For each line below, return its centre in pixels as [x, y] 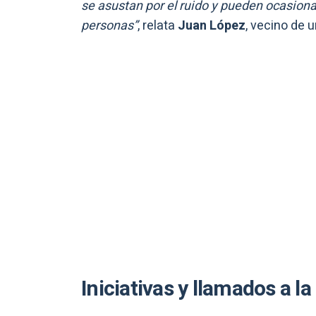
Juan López [210, 26]
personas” [109, 26]
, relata [156, 26]
